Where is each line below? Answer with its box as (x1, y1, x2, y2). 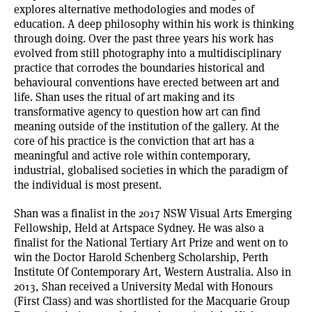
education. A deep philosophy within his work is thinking (14, 15, 294, 31)
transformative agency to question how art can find (14, 103, 260, 118)
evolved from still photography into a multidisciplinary (14, 45, 281, 60)
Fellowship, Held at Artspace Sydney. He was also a (14, 219, 264, 235)
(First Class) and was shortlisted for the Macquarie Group (14, 292, 290, 308)
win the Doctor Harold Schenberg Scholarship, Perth (14, 249, 268, 264)
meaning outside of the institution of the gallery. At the (14, 118, 279, 133)
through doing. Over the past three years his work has (14, 30, 274, 45)
